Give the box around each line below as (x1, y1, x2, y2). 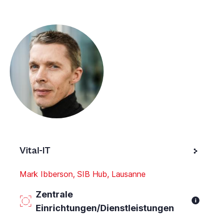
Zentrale (36, 189, 73, 199)
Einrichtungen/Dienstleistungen (36, 202, 174, 213)
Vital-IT (20, 145, 50, 156)
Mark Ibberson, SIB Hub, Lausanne (20, 169, 146, 179)
